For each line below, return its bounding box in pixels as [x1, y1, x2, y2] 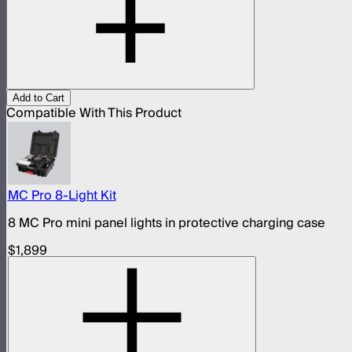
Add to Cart [13, 91, 64, 104]
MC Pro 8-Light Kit [7, 185, 116, 207]
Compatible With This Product [6, 101, 181, 124]
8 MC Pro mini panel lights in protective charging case [7, 212, 325, 235]
